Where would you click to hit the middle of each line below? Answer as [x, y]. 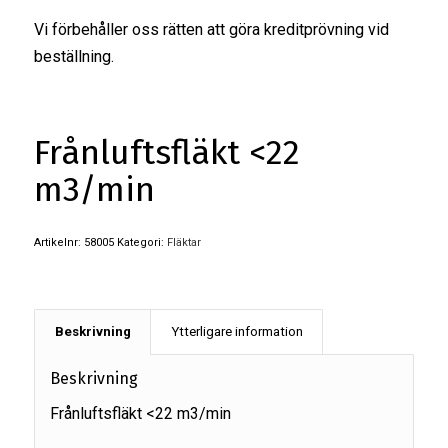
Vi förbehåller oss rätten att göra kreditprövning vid [211, 30]
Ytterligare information [236, 331]
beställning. [73, 57]
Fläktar [183, 242]
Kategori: [141, 242]
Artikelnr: [58, 242]
